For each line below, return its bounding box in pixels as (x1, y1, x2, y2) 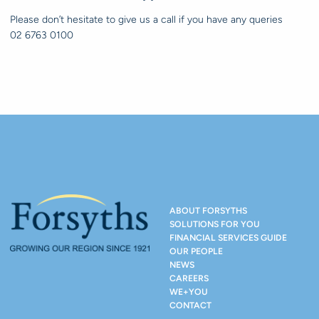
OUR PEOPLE (169, 246, 223, 257)
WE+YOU (169, 286, 208, 298)
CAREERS (169, 273, 209, 284)
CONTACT (169, 300, 211, 311)
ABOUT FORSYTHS (169, 205, 247, 216)
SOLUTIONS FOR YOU (169, 219, 260, 230)
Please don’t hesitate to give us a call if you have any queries (10, 13, 286, 26)
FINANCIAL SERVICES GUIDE (169, 232, 287, 244)
